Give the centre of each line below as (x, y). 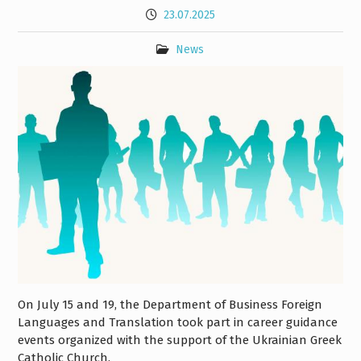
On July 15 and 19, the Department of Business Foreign (170, 304)
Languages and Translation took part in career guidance (177, 322)
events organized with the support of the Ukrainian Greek (179, 340)
